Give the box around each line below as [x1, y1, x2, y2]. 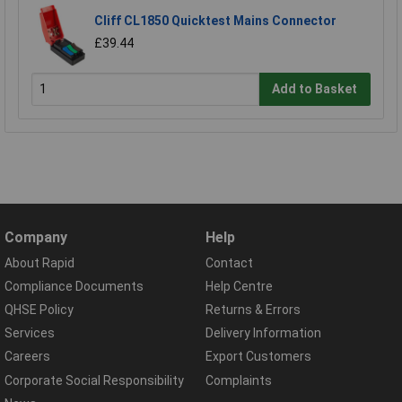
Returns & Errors [205, 301, 301, 317]
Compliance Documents [4, 278, 144, 293]
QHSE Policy [4, 301, 74, 317]
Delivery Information [205, 326, 321, 341]
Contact [205, 255, 253, 270]
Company [4, 228, 67, 246]
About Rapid [4, 255, 74, 270]
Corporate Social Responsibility [4, 372, 184, 388]
